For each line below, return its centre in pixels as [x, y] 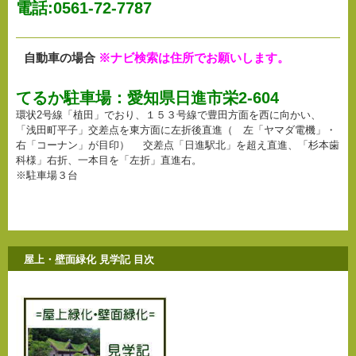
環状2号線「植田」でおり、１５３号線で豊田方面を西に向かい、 [168, 115]
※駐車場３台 [47, 176]
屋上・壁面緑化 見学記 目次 [89, 260]
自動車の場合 [60, 58]
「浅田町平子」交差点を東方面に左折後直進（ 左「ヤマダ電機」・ [176, 130]
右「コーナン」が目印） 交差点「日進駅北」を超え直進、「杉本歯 [178, 145]
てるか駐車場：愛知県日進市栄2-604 [147, 98]
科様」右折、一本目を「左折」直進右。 [109, 161]
